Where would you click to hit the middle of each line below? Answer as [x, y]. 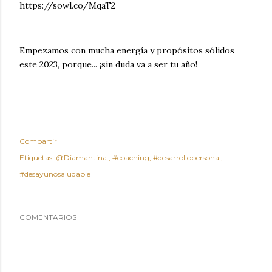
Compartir [38, 141]
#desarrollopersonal [187, 157]
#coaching [131, 157]
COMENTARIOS [48, 217]
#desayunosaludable [55, 174]
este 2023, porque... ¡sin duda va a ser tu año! [108, 64]
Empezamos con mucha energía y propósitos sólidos [127, 50]
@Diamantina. [82, 157]
